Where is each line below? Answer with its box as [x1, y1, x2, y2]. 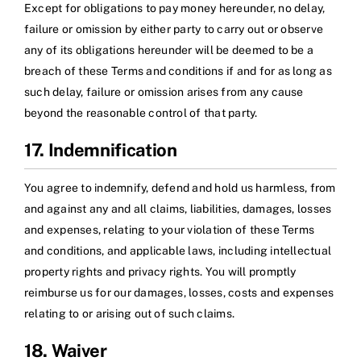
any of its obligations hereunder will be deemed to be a [24, 44, 314, 57]
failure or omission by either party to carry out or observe [24, 23, 324, 36]
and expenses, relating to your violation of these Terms [24, 223, 315, 237]
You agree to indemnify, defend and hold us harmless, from [24, 181, 336, 195]
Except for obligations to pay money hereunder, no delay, [24, 2, 326, 15]
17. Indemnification [24, 139, 177, 161]
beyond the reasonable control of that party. [24, 106, 258, 120]
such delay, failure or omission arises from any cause [24, 85, 304, 99]
